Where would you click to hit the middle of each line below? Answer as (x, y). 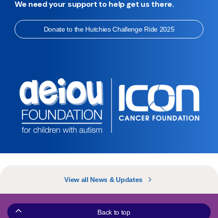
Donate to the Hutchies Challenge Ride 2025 (109, 29)
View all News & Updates (104, 179)
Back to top (114, 212)
